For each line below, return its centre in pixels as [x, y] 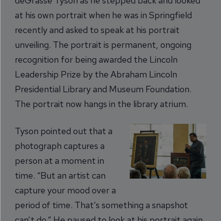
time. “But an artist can [60, 175]
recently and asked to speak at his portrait [97, 30]
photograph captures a [60, 146]
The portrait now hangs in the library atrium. [101, 104]
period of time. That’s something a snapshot [101, 205]
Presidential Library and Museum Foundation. [103, 89]
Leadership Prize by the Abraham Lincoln [96, 74]
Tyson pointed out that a [64, 131]
